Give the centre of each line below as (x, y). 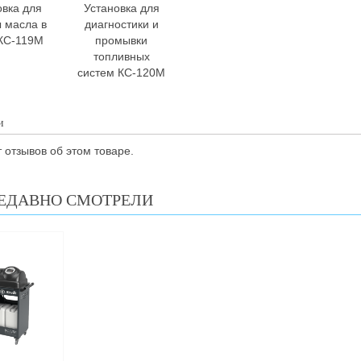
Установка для (121, 8)
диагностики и (121, 24)
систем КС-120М (122, 73)
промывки (122, 40)
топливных (121, 56)
